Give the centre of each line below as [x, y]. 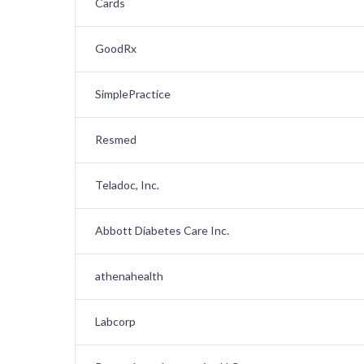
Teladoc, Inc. [127, 185]
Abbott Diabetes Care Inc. [162, 231]
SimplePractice [133, 94]
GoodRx [116, 49]
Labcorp [115, 322]
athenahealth [129, 276]
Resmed [116, 140]
